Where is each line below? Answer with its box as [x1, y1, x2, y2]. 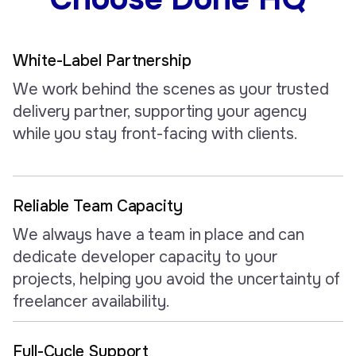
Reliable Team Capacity [13, 195, 183, 216]
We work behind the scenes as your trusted [13, 79, 329, 99]
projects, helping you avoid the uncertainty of [13, 269, 341, 289]
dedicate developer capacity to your [13, 246, 277, 267]
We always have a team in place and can [13, 224, 305, 245]
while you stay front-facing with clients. [13, 123, 298, 144]
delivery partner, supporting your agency [13, 101, 307, 122]
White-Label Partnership [13, 50, 192, 71]
